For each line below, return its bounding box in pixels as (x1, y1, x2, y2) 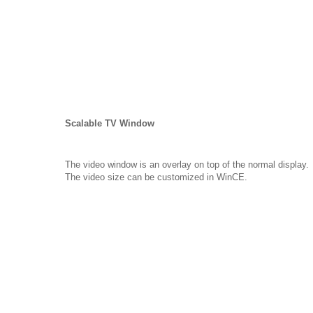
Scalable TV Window (65, 118, 154, 129)
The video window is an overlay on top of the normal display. (65, 159, 309, 170)
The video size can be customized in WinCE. (65, 172, 247, 182)
